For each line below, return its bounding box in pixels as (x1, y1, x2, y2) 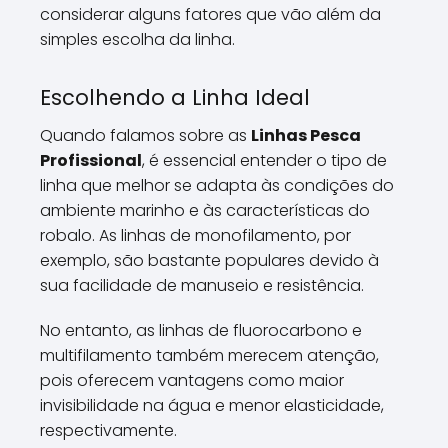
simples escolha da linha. (40, 28, 235, 51)
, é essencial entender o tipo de (142, 149, 387, 172)
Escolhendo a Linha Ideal (40, 83, 310, 112)
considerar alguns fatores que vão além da (40, 3, 381, 26)
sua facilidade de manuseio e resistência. (40, 274, 364, 297)
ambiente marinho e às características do (40, 199, 370, 222)
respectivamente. (40, 419, 177, 442)
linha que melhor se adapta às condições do (40, 174, 394, 197)
